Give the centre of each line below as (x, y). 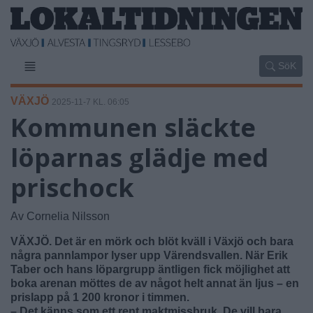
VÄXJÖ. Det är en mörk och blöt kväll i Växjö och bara (152, 241)
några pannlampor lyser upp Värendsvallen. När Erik (149, 255)
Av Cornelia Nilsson (60, 216)
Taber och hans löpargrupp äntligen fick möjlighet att (150, 269)
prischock (72, 187)
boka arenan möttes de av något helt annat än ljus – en (155, 283)
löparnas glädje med (139, 157)
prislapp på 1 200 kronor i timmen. (100, 297)
